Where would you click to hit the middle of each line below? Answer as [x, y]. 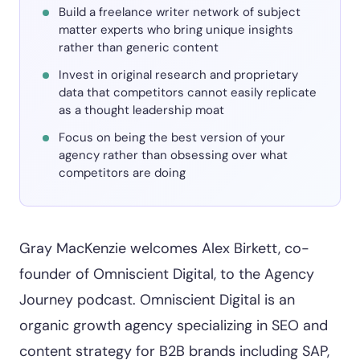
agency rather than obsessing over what [173, 155]
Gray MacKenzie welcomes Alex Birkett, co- [164, 248]
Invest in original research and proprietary [178, 75]
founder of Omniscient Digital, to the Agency [167, 274]
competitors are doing [122, 173]
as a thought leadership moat [141, 110]
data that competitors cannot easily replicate [188, 92]
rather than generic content [139, 47]
